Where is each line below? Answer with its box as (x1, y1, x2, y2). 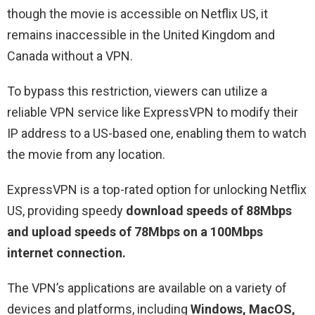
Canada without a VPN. (7, 48, 133, 63)
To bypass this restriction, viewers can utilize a (7, 83, 267, 98)
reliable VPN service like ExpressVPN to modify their (7, 104, 298, 120)
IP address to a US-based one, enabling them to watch (7, 125, 307, 141)
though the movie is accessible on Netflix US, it (7, 6, 268, 21)
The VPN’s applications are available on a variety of (7, 280, 287, 295)
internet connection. (7, 245, 126, 260)
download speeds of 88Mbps (126, 202, 292, 218)
